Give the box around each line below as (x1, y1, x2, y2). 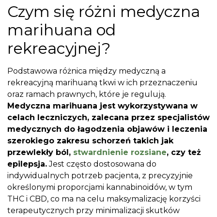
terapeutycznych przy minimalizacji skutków (7, 205, 180, 215)
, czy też (167, 147, 201, 157)
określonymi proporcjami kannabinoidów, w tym (7, 182, 192, 192)
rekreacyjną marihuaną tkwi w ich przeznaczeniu (7, 77, 198, 87)
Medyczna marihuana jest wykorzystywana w (7, 101, 198, 110)
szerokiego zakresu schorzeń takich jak (7, 136, 173, 145)
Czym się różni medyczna (7, 1, 200, 21)
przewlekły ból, (7, 147, 73, 157)
